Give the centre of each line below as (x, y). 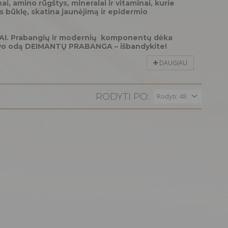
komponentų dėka (137, 38)
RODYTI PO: (122, 97)
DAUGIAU (173, 63)
